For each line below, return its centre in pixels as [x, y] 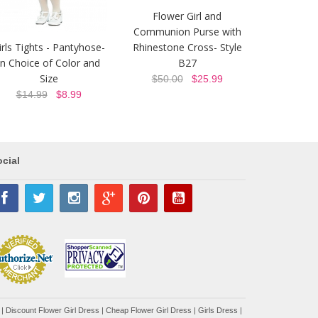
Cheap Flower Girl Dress [149, 311]
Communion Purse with [187, 32]
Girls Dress [218, 311]
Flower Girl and [187, 16]
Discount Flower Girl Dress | [56, 311]
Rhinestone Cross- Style [187, 47]
